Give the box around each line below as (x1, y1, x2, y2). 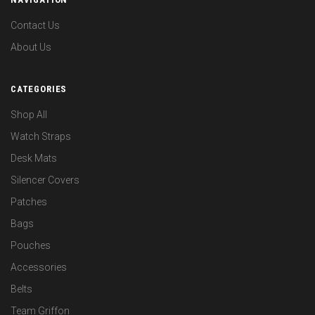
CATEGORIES (11, 84, 67, 95)
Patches (11, 196, 47, 208)
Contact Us (11, 20, 60, 32)
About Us (11, 41, 51, 53)
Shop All (11, 109, 47, 121)
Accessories (11, 262, 67, 274)
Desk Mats (11, 153, 57, 165)
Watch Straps (11, 131, 71, 143)
